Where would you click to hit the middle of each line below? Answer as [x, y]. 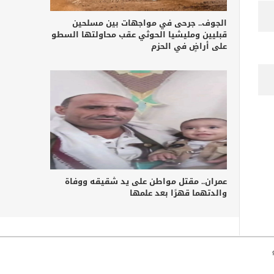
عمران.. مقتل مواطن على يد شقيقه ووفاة [146, 182]
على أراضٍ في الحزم [189, 46]
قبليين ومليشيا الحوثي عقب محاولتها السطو [139, 34]
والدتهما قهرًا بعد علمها [178, 193]
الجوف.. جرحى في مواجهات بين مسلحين [150, 23]
